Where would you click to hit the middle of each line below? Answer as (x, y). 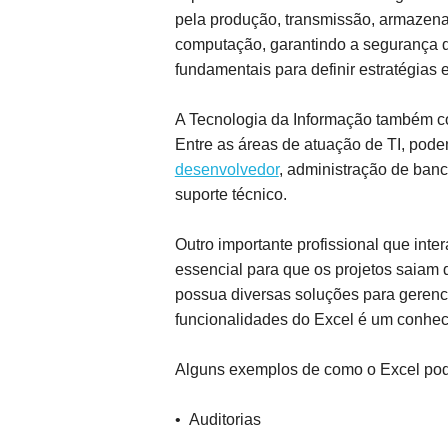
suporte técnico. (232, 194)
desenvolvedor (226, 169)
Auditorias (224, 419)
